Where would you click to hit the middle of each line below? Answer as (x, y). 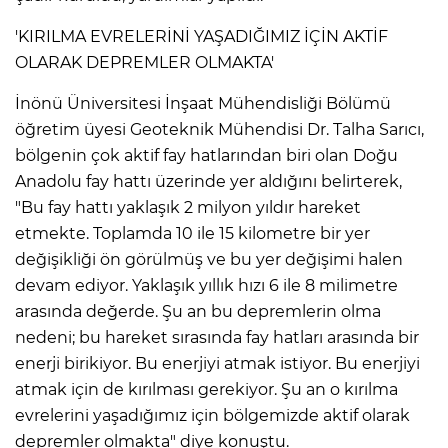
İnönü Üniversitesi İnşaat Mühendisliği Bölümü (203, 103)
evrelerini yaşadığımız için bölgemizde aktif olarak (212, 415)
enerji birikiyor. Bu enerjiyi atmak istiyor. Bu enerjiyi (217, 363)
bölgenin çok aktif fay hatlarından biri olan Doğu (206, 155)
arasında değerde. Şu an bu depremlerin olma (198, 311)
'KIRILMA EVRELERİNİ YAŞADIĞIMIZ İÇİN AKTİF (201, 36)
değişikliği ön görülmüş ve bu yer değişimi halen (209, 259)
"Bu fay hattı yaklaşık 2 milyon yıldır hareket (188, 207)
